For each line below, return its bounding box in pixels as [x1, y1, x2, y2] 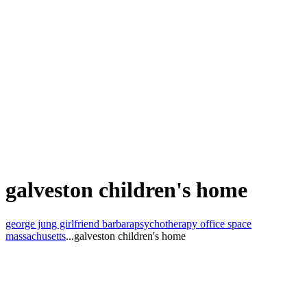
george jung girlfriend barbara [5, 217, 134, 230]
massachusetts [5, 230, 66, 242]
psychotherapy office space [134, 217, 251, 230]
